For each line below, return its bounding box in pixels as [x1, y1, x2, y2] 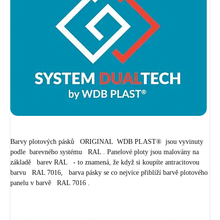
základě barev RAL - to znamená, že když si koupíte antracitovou [10, 158, 199, 166]
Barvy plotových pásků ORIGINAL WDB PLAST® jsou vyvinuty [10, 137, 203, 145]
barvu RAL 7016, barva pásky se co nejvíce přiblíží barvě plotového [10, 168, 208, 176]
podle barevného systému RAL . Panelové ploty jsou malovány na [10, 148, 199, 156]
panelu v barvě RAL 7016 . [10, 179, 90, 187]
